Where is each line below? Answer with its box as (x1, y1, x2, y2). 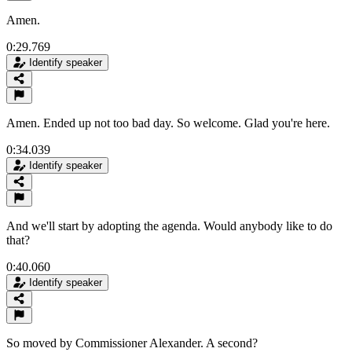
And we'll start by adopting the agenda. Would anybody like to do (6, 218, 332, 233)
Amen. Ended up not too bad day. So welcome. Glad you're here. (6, 115, 330, 130)
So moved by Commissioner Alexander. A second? (6, 335, 258, 350)
